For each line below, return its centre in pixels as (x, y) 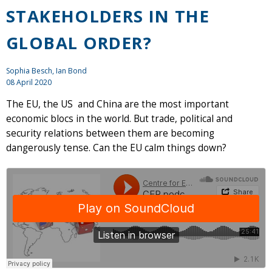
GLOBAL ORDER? (79, 42)
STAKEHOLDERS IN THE (108, 16)
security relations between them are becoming (110, 133)
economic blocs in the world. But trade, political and (119, 118)
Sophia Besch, (31, 70)
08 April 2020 (29, 82)
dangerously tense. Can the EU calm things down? (116, 148)
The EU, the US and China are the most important (117, 104)
